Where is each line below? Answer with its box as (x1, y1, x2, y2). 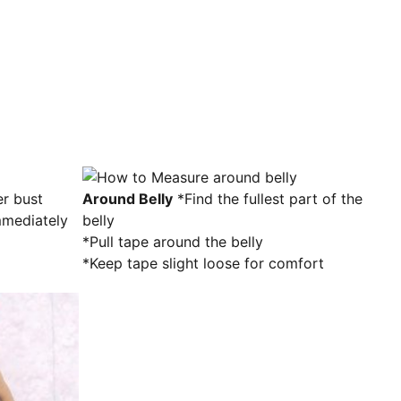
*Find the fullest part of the (173, 190, 363, 208)
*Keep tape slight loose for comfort (82, 254, 324, 272)
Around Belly (82, 190, 173, 208)
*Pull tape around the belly (82, 233, 263, 251)
